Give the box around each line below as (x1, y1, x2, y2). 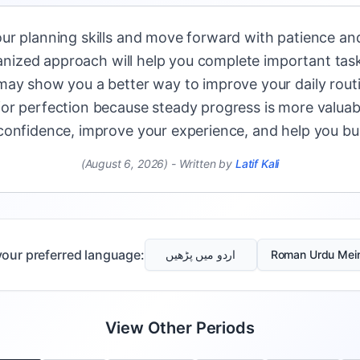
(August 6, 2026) (80, 157, 169, 170)
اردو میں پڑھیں (166, 247, 236, 261)
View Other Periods (105, 318, 255, 337)
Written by (178, 157, 233, 170)
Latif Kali (235, 157, 280, 170)
